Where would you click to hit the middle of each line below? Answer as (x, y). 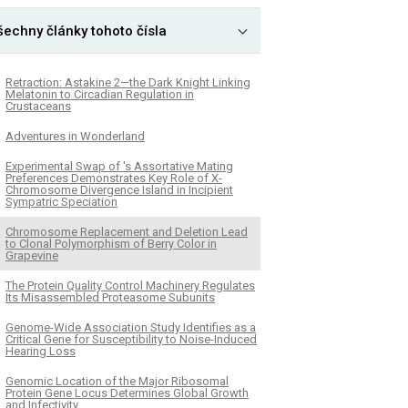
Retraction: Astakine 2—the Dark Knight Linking (128, 82)
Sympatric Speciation (61, 201)
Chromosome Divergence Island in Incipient (119, 189)
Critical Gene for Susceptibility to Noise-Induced (131, 339)
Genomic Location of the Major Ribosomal (117, 381)
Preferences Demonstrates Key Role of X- (114, 178)
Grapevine (32, 255)
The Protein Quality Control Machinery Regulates (130, 285)
